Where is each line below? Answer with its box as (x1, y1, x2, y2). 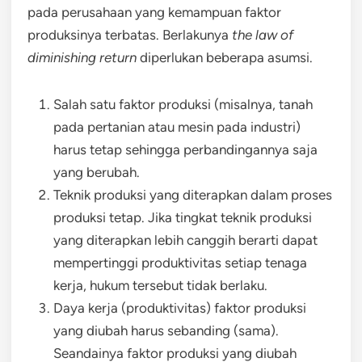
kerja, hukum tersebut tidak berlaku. (53, 276, 267, 293)
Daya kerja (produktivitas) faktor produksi (53, 299, 306, 316)
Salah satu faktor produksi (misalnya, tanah (53, 95, 313, 112)
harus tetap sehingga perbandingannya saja (53, 141, 318, 158)
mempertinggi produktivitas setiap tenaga (53, 254, 307, 271)
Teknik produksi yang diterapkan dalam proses (53, 186, 332, 203)
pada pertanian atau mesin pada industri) (53, 118, 301, 135)
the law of (232, 26, 293, 43)
